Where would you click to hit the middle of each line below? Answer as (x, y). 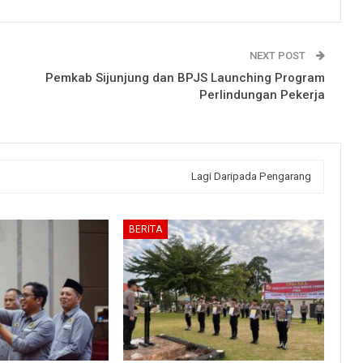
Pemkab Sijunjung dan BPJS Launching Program (185, 78)
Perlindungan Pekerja (262, 95)
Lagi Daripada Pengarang (251, 177)
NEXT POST (279, 56)
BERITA (145, 229)
